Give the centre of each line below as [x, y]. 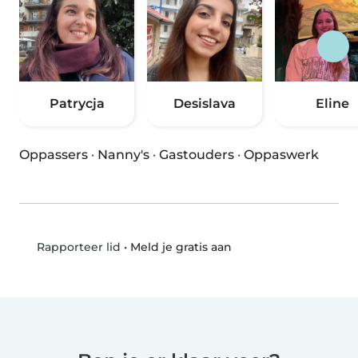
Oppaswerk [281, 155]
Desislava [205, 104]
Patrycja [77, 104]
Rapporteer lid [77, 247]
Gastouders [197, 155]
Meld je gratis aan [181, 247]
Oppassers [54, 155]
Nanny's [123, 155]
